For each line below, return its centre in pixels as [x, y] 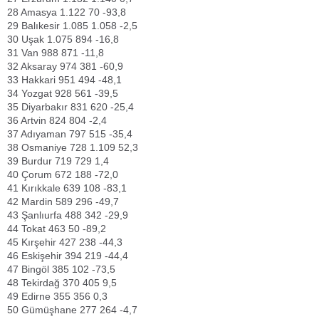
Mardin [37, 202]
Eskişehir [42, 256]
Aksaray [39, 66]
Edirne [36, 296]
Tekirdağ [41, 283]
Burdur [37, 161]
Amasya [39, 12]
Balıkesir [41, 26]
